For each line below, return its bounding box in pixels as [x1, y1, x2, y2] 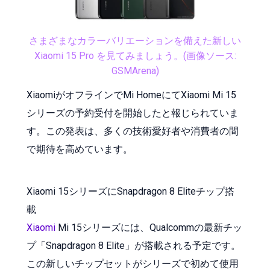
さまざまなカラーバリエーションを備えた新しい [29, 34, 241, 46]
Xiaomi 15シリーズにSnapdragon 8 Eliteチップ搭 [27, 185, 234, 197]
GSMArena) [111, 64, 159, 77]
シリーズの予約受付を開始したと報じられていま [27, 107, 239, 119]
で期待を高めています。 [27, 143, 133, 155]
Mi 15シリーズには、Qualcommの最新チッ [55, 221, 242, 233]
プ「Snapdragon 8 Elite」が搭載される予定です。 [27, 239, 240, 251]
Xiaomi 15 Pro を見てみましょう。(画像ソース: [34, 49, 236, 61]
